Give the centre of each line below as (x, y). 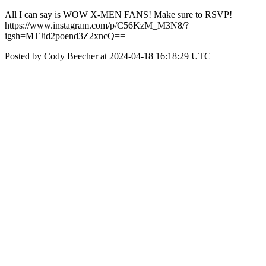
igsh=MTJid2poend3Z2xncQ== (65, 36)
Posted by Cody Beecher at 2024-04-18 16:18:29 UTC (108, 56)
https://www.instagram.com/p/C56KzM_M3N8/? (97, 25)
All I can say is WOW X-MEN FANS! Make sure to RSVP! (118, 15)
